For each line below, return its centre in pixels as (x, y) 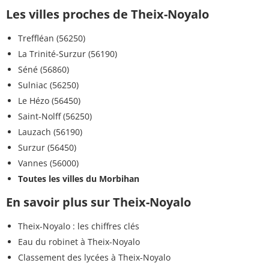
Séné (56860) (44, 70)
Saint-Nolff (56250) (55, 116)
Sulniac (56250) (48, 85)
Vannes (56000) (48, 163)
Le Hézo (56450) (49, 101)
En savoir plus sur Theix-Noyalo (98, 202)
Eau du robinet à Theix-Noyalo (79, 242)
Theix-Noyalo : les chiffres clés (79, 226)
